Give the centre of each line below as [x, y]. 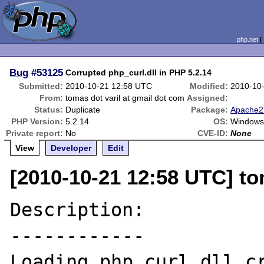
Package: [210, 110]
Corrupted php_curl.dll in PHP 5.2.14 [139, 72]
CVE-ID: [213, 133]
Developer [71, 148]
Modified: [209, 86]
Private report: [35, 133]
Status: [49, 110]
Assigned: [208, 98]
